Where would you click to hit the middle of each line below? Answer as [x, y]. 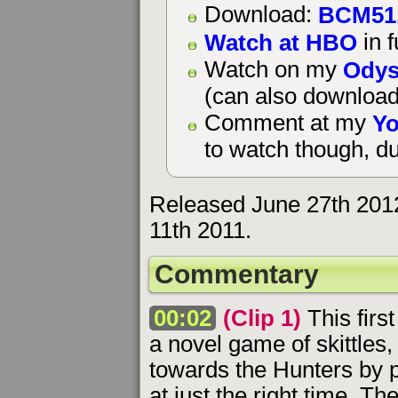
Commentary [237, 275]
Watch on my [273, 70]
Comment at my [288, 123]
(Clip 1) [263, 318]
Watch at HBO [280, 42]
